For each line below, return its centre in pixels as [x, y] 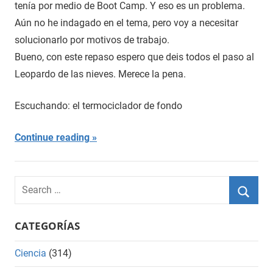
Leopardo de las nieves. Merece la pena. [100, 74]
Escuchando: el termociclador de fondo [98, 105]
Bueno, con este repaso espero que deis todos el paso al [134, 57]
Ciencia [30, 253]
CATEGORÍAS [47, 225]
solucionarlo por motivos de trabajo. [92, 40]
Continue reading [52, 137]
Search [29, 183]
